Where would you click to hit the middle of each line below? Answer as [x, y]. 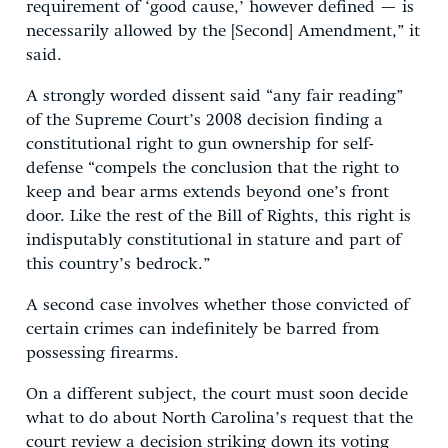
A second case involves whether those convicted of [217, 305]
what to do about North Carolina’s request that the [219, 418]
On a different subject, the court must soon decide [217, 394]
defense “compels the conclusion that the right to [212, 168]
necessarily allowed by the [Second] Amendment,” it [223, 31]
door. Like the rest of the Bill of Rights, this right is [218, 216]
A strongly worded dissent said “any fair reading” [214, 96]
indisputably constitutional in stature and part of [213, 240]
